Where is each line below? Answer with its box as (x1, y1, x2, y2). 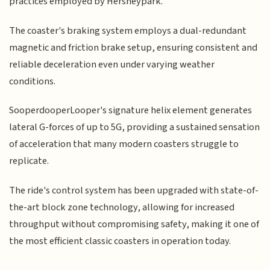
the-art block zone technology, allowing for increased (9, 199, 235, 215)
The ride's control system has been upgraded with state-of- (9, 183, 259, 198)
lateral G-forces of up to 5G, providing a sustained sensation (9, 120, 260, 135)
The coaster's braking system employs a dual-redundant (9, 23, 247, 38)
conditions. (9, 74, 56, 89)
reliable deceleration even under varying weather (9, 57, 215, 72)
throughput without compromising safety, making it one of (9, 216, 260, 231)
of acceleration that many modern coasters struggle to (9, 137, 239, 152)
